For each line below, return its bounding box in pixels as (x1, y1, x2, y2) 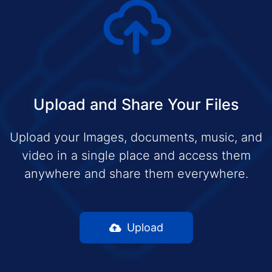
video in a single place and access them (21, 148, 251, 163)
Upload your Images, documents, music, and (10, 129, 262, 144)
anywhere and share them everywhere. (24, 166, 248, 181)
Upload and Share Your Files (33, 95, 239, 114)
